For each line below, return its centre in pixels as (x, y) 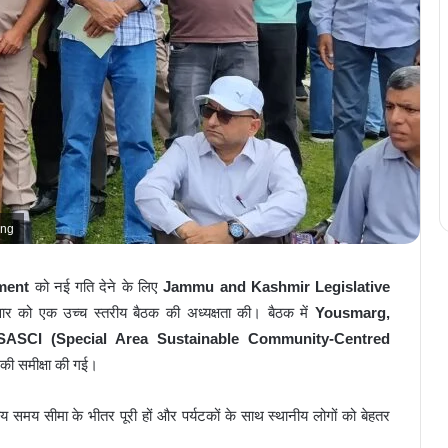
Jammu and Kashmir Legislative (277, 287)
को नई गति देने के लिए (96, 287)
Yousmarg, (353, 313)
